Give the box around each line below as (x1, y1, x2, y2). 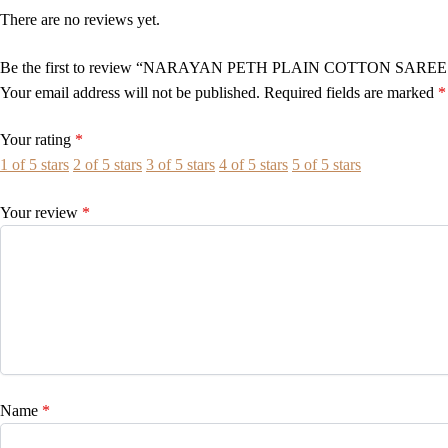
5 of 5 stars (292, 156, 361, 174)
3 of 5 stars (146, 156, 215, 174)
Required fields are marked (264, 83, 438, 101)
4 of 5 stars (219, 156, 288, 174)
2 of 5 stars (73, 156, 142, 174)
